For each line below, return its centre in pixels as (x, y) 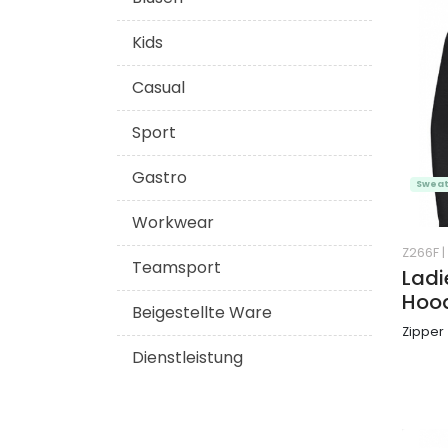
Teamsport (176, 267)
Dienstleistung (187, 357)
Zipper (423, 331)
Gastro (159, 177)
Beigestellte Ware (202, 312)
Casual (158, 87)
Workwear (173, 222)
